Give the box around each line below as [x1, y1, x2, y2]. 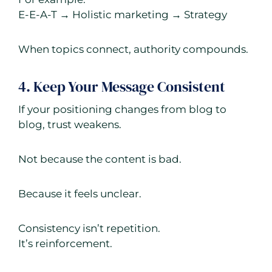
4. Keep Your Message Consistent [18, 76, 225, 97]
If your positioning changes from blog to [18, 103, 226, 116]
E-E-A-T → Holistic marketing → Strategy [18, 8, 227, 21]
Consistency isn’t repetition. [18, 222, 160, 235]
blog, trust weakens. [18, 118, 121, 131]
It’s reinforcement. [18, 237, 112, 250]
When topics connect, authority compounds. [18, 43, 248, 56]
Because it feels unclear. [18, 188, 141, 200]
